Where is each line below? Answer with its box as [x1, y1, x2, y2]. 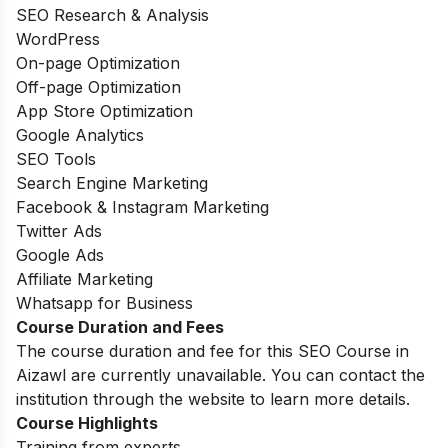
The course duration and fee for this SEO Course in [16, 340, 409, 361]
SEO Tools [16, 148, 96, 169]
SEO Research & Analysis [16, 4, 209, 25]
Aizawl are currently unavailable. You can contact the [16, 364, 425, 385]
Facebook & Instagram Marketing [16, 196, 269, 217]
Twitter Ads [16, 220, 102, 241]
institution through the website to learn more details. [16, 388, 410, 409]
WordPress [16, 28, 100, 49]
